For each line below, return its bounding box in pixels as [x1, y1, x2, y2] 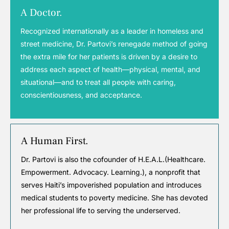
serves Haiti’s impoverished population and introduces [21, 180, 201, 190]
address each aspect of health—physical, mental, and [20, 65, 200, 74]
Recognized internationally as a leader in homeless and [20, 27, 203, 36]
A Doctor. [20, 6, 63, 20]
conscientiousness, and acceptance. [20, 90, 142, 100]
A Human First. [21, 134, 89, 148]
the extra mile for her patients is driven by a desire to [20, 52, 197, 61]
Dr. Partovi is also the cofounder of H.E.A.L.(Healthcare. [21, 155, 205, 164]
